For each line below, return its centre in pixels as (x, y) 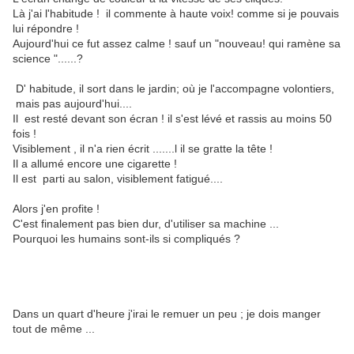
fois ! (24, 134)
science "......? (48, 58)
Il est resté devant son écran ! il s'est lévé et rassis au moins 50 (172, 119)
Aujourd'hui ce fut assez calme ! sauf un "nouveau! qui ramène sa (177, 43)
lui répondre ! (46, 28)
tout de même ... (54, 329)
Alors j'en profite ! (56, 209)
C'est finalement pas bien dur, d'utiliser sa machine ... (146, 224)
